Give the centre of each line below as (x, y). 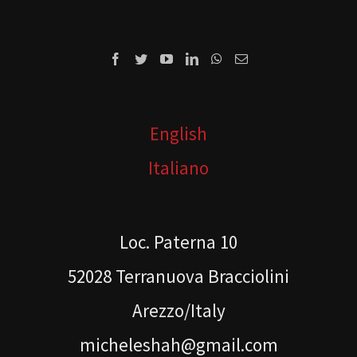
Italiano (178, 168)
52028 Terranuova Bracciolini (178, 277)
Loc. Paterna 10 (178, 242)
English (178, 134)
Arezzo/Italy (178, 311)
